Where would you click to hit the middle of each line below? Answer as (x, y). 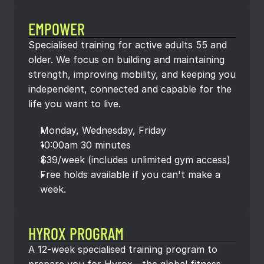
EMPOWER (57, 29)
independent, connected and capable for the (130, 89)
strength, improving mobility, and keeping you (132, 74)
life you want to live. (75, 104)
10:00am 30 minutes (85, 145)
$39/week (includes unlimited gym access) (135, 160)
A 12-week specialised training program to (123, 249)
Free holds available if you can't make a (130, 174)
